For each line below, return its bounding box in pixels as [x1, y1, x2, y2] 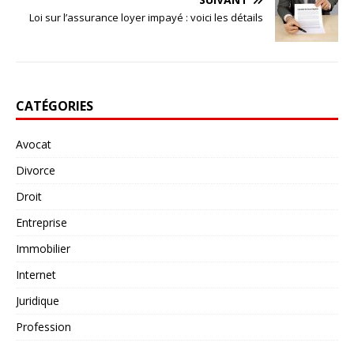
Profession [16, 319, 71, 335]
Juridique [16, 293, 59, 309]
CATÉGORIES [16, 97, 93, 115]
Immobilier [16, 241, 70, 257]
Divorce [16, 163, 55, 179]
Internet [16, 267, 56, 283]
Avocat [16, 137, 51, 153]
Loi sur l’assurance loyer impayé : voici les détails [29, 10, 263, 25]
